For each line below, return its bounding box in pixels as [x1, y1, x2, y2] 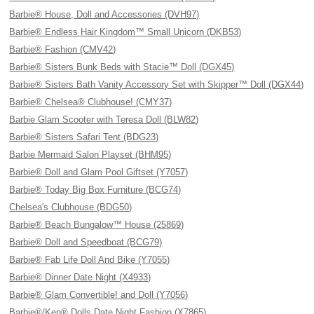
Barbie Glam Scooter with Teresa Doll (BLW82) [9, 114, 199, 125]
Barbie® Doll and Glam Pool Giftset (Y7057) [9, 167, 189, 177]
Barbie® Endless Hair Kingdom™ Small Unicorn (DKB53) [9, 27, 242, 37]
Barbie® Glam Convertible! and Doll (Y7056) [9, 289, 189, 300]
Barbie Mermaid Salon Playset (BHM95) [9, 149, 172, 160]
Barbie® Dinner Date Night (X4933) [9, 272, 151, 282]
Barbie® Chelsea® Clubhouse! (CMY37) [9, 97, 172, 107]
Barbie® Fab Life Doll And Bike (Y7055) [9, 254, 170, 265]
